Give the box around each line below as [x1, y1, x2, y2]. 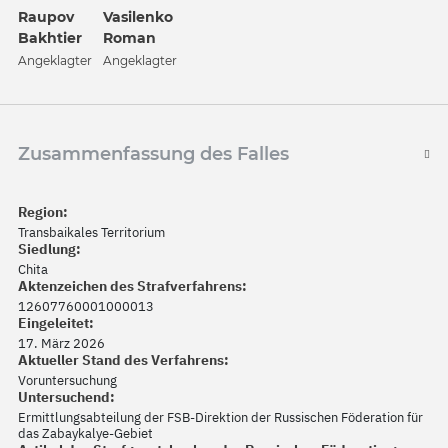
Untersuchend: [18, 388, 115, 407]
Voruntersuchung [18, 372, 117, 390]
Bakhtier [18, 29, 82, 48]
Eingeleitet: [18, 314, 94, 333]
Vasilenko [103, 8, 173, 26]
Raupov [18, 8, 74, 27]
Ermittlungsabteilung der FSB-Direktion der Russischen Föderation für [18, 409, 423, 427]
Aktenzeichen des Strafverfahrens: [18, 277, 247, 296]
